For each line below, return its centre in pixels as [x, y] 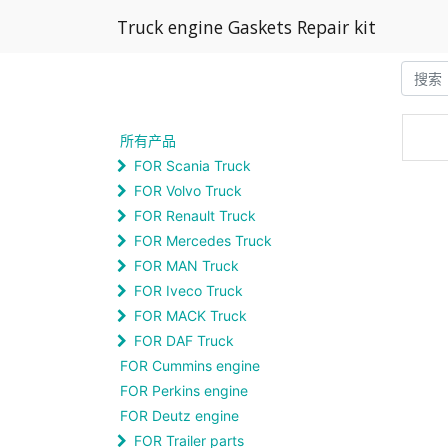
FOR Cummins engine [190, 365]
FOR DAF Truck [184, 340]
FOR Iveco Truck [188, 290]
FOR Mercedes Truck [203, 240]
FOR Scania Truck [192, 165]
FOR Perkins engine [184, 390]
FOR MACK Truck [190, 315]
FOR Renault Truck [195, 215]
